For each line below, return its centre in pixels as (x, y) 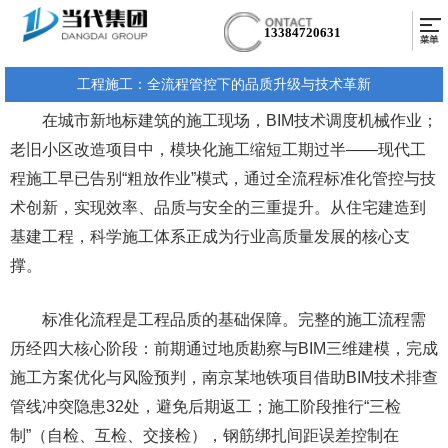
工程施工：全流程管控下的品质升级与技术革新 (224, 85)
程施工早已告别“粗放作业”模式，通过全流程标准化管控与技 (223, 179)
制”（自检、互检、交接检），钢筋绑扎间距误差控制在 (204, 436)
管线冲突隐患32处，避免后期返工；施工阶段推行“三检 (205, 407)
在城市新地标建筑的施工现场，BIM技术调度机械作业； (224, 121)
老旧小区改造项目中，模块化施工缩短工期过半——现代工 (218, 150)
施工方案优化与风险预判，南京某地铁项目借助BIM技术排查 (224, 378)
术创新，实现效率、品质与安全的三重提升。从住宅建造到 (218, 208)
